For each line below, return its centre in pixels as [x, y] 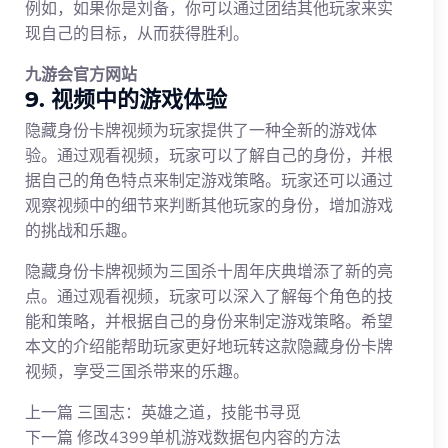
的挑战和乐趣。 [81, 229]
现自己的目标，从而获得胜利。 [137, 32]
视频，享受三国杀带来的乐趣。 [137, 370]
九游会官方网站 [81, 73]
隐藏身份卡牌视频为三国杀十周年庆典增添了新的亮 [209, 270]
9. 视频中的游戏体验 [126, 99]
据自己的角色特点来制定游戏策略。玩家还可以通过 [209, 179]
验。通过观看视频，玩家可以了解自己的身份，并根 [209, 154]
